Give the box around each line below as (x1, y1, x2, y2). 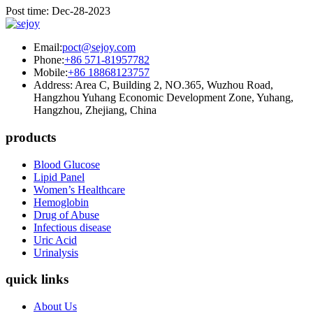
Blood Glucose (34, 158, 100, 170)
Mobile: (34, 66, 68, 79)
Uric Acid (34, 233, 77, 246)
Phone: (34, 54, 64, 66)
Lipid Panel (34, 170, 85, 183)
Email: (34, 41, 62, 54)
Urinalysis (34, 246, 78, 259)
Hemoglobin (34, 196, 89, 208)
